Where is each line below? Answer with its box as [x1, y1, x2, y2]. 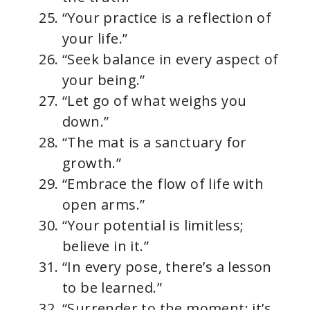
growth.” [62, 154, 122, 173]
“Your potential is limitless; [62, 216, 244, 235]
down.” [62, 112, 109, 131]
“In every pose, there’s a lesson [62, 257, 272, 277]
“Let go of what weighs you [62, 91, 247, 111]
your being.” [62, 71, 145, 90]
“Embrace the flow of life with [62, 174, 264, 194]
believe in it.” [62, 237, 149, 256]
